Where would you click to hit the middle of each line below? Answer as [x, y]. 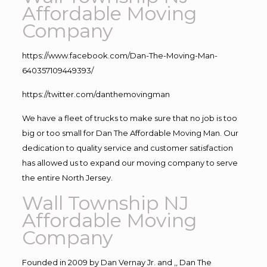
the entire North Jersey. [67, 177]
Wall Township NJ [105, 203]
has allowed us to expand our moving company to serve [130, 162]
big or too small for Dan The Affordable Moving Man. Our [130, 133]
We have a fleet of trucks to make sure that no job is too [129, 118]
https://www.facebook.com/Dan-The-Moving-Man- [119, 55]
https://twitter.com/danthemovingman [96, 94]
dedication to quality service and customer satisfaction [127, 148]
